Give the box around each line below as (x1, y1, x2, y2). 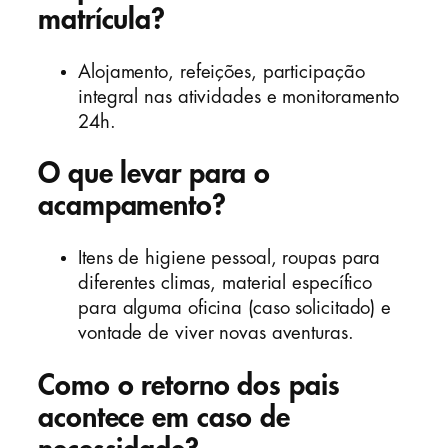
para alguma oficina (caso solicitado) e (78, 299, 392, 318)
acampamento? (38, 191, 226, 221)
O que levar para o (38, 159, 271, 189)
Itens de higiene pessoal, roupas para (78, 249, 381, 268)
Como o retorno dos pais (38, 370, 340, 400)
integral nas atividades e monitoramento (78, 87, 400, 106)
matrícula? (38, 5, 166, 35)
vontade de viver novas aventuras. (78, 324, 354, 343)
